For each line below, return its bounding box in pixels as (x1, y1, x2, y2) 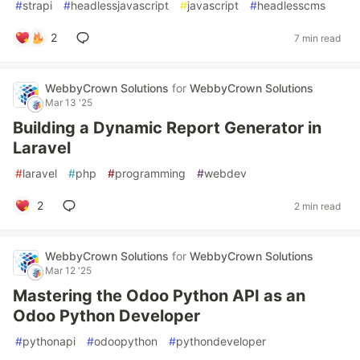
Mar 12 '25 (45, 264, 92, 276)
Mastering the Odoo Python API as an (13, 286, 305, 305)
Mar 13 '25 (45, 96, 92, 108)
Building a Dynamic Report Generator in (13, 118, 321, 137)
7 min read (294, 31, 341, 44)
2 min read (294, 199, 341, 212)
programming (115, 166, 186, 180)
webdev (204, 166, 247, 180)
